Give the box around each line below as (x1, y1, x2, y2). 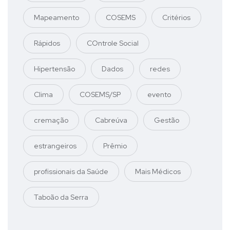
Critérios (162, 12, 190, 22)
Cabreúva (95, 115, 127, 125)
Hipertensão (34, 64, 75, 73)
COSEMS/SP (80, 89, 121, 99)
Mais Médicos (135, 166, 181, 176)
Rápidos (34, 38, 60, 48)
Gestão (154, 115, 179, 125)
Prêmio (103, 141, 127, 150)
